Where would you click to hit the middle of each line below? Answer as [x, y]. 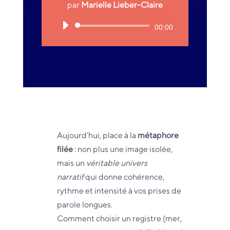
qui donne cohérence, [124, 177]
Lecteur [129, 27]
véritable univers [117, 163]
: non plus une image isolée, [123, 149]
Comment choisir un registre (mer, [119, 218]
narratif [70, 177]
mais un [71, 163]
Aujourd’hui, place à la [96, 135]
